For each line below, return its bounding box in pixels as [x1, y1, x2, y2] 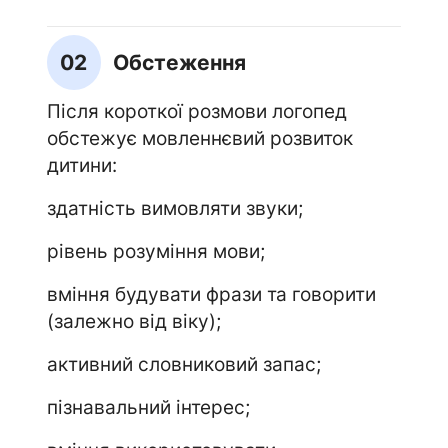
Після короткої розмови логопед [46, 99, 347, 122]
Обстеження [112, 49, 246, 75]
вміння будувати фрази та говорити [46, 282, 376, 305]
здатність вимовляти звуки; [46, 196, 303, 219]
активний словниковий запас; [46, 352, 321, 375]
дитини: [46, 153, 117, 176]
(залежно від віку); [46, 309, 221, 332]
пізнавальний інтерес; [46, 395, 250, 418]
